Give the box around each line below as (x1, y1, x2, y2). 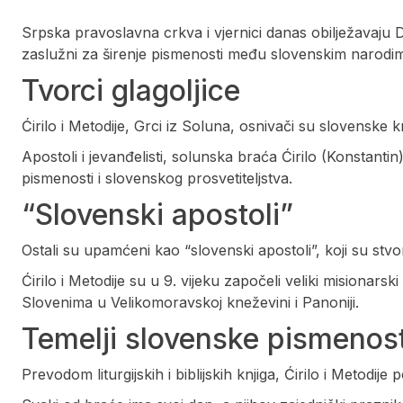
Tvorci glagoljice (22, 73, 240, 109)
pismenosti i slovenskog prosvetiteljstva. (22, 169, 292, 188)
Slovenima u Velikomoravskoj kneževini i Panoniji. (22, 293, 359, 312)
